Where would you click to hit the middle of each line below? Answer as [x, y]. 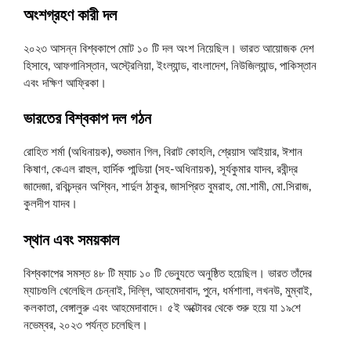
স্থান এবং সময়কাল [71, 240]
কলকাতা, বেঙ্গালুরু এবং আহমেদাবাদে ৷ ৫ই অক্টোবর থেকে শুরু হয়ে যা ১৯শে [162, 308]
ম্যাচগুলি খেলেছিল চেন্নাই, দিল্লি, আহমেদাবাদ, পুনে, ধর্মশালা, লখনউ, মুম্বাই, [168, 291]
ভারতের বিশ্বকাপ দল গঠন [87, 119]
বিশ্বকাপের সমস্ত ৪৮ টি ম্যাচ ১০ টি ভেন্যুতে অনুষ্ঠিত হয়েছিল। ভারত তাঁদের [168, 273]
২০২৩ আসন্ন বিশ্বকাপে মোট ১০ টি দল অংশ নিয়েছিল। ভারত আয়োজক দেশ [169, 49]
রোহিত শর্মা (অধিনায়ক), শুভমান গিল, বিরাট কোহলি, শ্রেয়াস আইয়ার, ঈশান [163, 152]
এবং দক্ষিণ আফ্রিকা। [65, 83]
